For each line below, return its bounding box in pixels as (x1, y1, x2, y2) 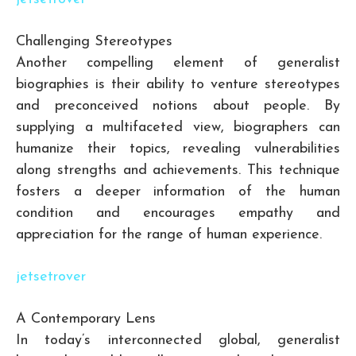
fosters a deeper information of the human (16, 184, 340, 200)
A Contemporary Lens (16, 311, 156, 327)
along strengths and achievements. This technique (16, 163, 340, 179)
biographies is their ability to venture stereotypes (16, 77, 340, 93)
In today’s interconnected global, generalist (16, 333, 340, 349)
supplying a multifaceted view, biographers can (16, 120, 340, 136)
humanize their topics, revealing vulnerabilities (16, 141, 340, 157)
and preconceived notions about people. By (16, 99, 340, 114)
